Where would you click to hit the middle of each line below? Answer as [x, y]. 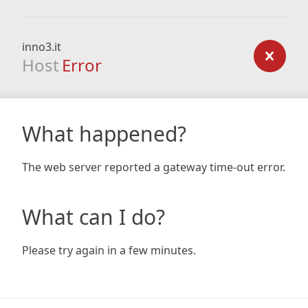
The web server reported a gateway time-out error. [154, 167]
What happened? [104, 134]
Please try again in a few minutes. [109, 250]
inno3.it [42, 47]
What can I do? [93, 217]
